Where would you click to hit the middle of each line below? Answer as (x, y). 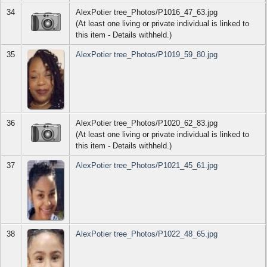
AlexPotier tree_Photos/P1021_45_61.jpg (147, 166)
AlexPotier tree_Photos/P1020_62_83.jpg (147, 123)
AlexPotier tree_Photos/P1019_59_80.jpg (147, 55)
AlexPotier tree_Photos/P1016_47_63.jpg (147, 13)
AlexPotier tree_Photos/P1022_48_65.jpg (147, 234)
